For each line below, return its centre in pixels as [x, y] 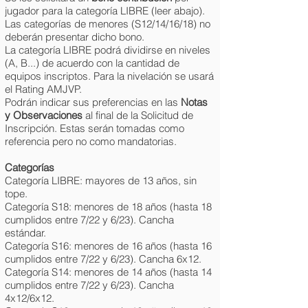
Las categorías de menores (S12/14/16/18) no [108, 24]
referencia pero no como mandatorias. [91, 141]
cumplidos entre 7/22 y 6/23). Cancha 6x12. [103, 259]
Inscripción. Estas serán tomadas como [95, 128]
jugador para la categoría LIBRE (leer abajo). [105, 11]
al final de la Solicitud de [138, 115]
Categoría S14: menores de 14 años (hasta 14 [108, 272]
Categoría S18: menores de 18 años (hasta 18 [108, 207]
